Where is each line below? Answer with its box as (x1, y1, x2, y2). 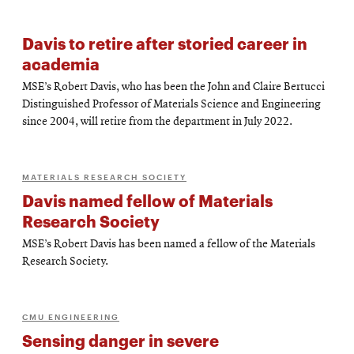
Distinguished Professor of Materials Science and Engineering (22, 99, 321, 111)
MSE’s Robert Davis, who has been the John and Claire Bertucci (22, 81, 325, 94)
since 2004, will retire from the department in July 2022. (22, 116, 292, 129)
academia (22, 52, 100, 75)
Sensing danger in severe (22, 329, 219, 352)
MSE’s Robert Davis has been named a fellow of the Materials (22, 239, 315, 251)
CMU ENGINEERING (22, 311, 119, 322)
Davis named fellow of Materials (22, 189, 273, 212)
